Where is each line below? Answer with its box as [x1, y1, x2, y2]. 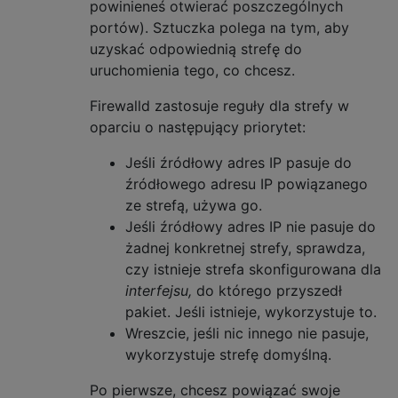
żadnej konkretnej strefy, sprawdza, [125, 238, 365, 257]
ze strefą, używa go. [125, 195, 262, 214]
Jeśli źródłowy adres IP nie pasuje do [125, 217, 376, 235]
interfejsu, [125, 281, 192, 299]
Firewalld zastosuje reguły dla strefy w [90, 96, 349, 115]
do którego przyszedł [192, 281, 342, 299]
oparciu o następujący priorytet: [90, 117, 306, 136]
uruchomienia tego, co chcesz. [90, 60, 295, 79]
